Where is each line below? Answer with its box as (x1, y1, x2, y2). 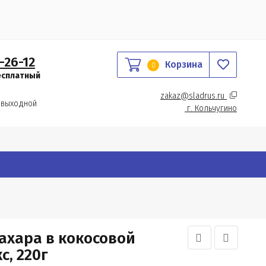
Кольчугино (192, 103, 237, 113)
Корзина (165, 59, 202, 70)
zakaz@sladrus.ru (160, 91, 227, 101)
